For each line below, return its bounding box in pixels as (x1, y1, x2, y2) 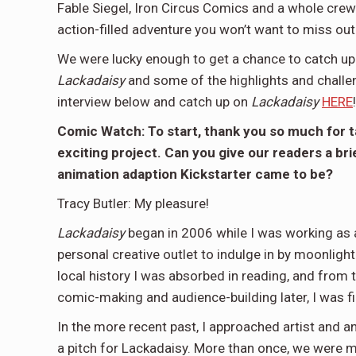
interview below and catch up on (57, 94, 251, 110)
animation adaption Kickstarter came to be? (57, 166, 333, 182)
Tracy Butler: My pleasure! (57, 195, 209, 211)
